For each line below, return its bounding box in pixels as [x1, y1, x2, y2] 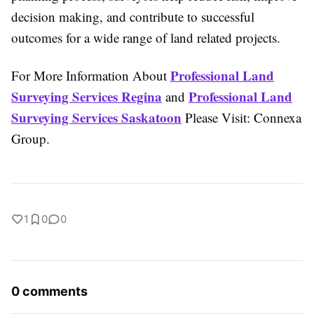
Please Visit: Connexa [182, 109, 301, 126]
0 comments [11, 284, 88, 299]
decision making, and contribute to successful [11, 8, 254, 25]
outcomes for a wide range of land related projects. [11, 29, 280, 46]
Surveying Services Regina [11, 87, 162, 106]
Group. [11, 130, 50, 147]
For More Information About [11, 67, 170, 84]
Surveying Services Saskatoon [11, 108, 182, 127]
